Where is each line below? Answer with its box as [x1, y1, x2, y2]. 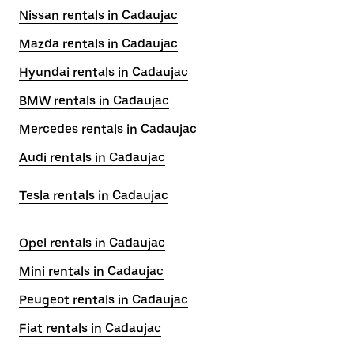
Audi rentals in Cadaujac [19, 150, 165, 165]
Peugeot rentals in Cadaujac [19, 292, 188, 307]
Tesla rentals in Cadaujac [19, 188, 168, 203]
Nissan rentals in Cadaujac [19, 8, 178, 23]
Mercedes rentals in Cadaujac [19, 122, 197, 137]
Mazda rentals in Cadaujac [19, 36, 178, 51]
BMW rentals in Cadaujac [19, 93, 169, 108]
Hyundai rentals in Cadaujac [19, 65, 188, 80]
